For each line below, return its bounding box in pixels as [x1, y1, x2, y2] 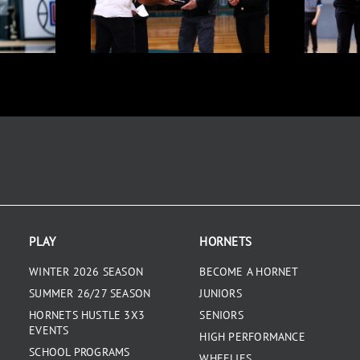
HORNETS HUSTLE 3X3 [29, 307, 145, 322]
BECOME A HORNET [199, 264, 299, 279]
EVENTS [29, 322, 69, 337]
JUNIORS [199, 285, 242, 301]
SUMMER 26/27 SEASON [29, 285, 151, 301]
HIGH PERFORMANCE [199, 329, 305, 344]
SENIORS [199, 307, 243, 322]
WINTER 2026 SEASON [29, 264, 144, 279]
